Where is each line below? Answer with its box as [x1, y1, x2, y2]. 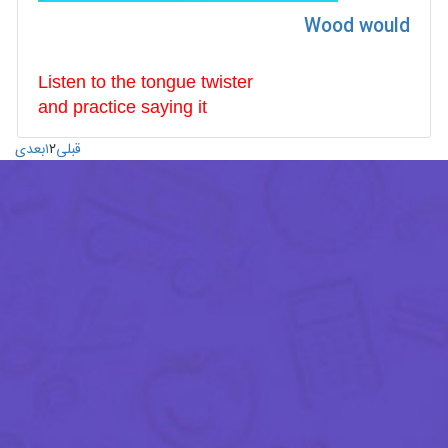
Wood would [304, 12, 410, 42]
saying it [136, 97, 207, 117]
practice [73, 97, 136, 117]
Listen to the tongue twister [38, 72, 253, 92]
